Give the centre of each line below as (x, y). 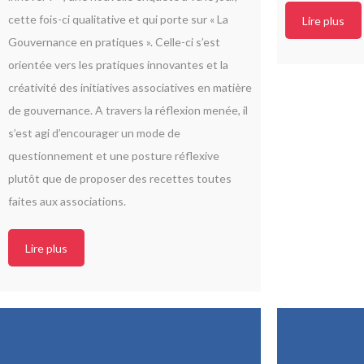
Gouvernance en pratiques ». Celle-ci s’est (114, 41)
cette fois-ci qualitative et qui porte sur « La (118, 19)
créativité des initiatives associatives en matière (130, 87)
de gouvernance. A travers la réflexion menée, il (128, 110)
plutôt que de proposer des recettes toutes (120, 178)
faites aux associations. (67, 201)
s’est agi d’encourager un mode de (94, 132)
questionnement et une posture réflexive (114, 155)
